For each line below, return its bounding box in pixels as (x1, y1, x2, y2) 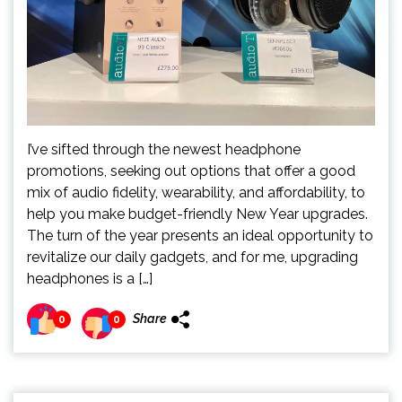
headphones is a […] (27, 270, 153, 287)
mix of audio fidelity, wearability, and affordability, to (27, 184, 365, 201)
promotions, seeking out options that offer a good (27, 162, 355, 179)
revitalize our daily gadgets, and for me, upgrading (27, 249, 358, 266)
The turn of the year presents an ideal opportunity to (27, 227, 373, 244)
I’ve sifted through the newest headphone (27, 141, 301, 158)
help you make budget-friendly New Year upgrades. (27, 205, 368, 223)
